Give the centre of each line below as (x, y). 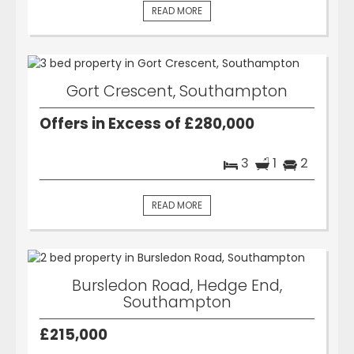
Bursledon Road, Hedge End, (177, 285)
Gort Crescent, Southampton (177, 90)
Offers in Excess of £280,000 (147, 123)
